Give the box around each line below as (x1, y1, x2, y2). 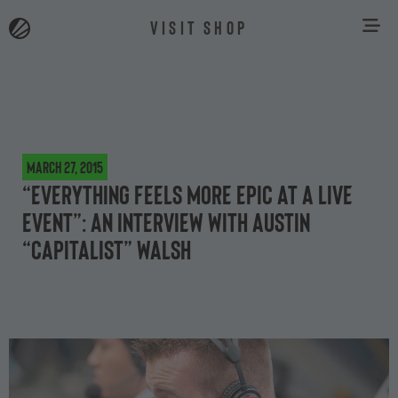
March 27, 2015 (27, 157, 103, 177)
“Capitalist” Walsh (22, 233, 191, 265)
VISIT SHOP (150, 15, 248, 38)
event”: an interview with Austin (22, 205, 310, 237)
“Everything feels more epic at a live (22, 178, 353, 210)
